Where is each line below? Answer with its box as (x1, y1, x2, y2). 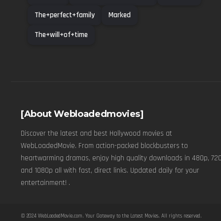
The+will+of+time (35, 30, 88, 39)
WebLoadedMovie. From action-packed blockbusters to (21, 141, 188, 150)
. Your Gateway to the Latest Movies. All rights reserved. (82, 212, 202, 220)
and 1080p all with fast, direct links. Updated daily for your (21, 165, 199, 175)
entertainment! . (21, 178, 70, 187)
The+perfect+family (35, 10, 95, 20)
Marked (109, 10, 131, 20)
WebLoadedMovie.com (38, 212, 82, 220)
